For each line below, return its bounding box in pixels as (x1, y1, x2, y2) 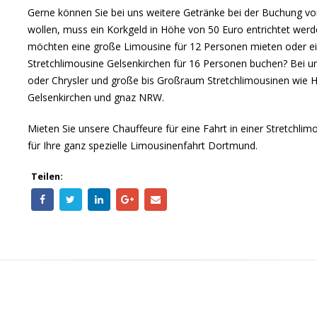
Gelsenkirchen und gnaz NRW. (27, 91, 164, 104)
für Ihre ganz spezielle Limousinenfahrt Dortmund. (27, 139, 258, 152)
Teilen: (30, 171, 63, 183)
